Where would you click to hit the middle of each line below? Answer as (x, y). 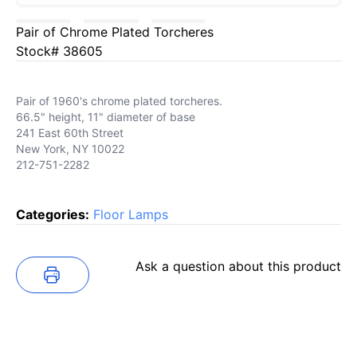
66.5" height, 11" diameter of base (106, 117)
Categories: (53, 215)
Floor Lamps (131, 215)
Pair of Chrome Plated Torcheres (115, 32)
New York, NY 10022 (70, 149)
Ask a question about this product (238, 267)
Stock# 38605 (59, 51)
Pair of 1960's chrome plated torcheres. (119, 101)
